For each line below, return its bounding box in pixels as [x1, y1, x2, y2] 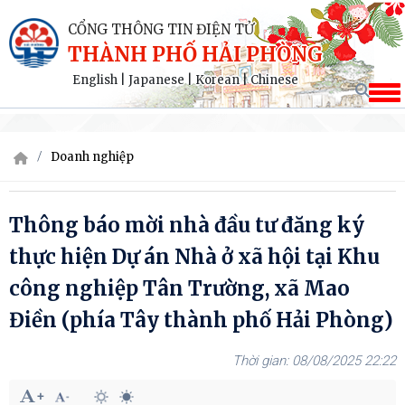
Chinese [250, 72, 298, 88]
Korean [195, 72, 240, 88]
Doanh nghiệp [51, 148, 134, 165]
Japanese [128, 72, 184, 88]
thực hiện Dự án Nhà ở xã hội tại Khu [9, 244, 380, 269]
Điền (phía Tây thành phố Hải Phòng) [9, 307, 393, 333]
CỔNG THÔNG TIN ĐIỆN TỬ [68, 21, 254, 38]
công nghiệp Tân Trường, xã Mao [9, 276, 350, 301]
